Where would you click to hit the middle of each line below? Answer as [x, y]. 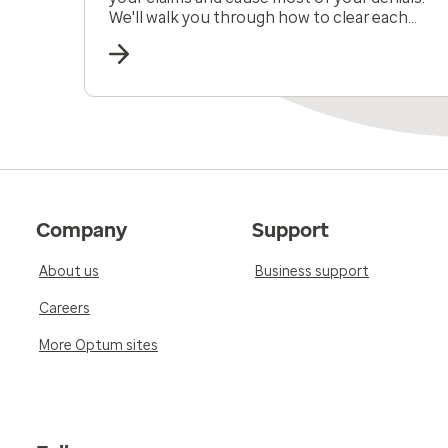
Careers [64, 308]
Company [81, 230]
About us [69, 271]
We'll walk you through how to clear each [258, 17]
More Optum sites [98, 345]
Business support [312, 271]
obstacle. [143, 37]
